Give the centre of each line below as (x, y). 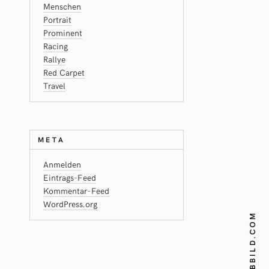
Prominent (63, 33)
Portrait (57, 20)
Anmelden (62, 164)
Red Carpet (64, 72)
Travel (54, 86)
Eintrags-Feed (69, 177)
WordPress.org (70, 204)
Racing (56, 46)
